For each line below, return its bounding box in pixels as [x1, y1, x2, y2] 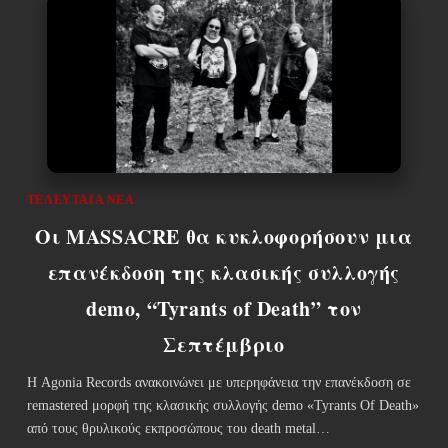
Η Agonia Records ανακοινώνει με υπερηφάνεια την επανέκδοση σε [26, 374, 411, 390]
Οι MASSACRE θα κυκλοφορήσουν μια [35, 221, 413, 251]
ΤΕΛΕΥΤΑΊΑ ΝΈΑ [26, 192, 135, 207]
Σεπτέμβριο [163, 329, 285, 359]
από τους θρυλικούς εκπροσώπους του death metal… [26, 420, 330, 436]
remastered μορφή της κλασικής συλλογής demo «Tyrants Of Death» [26, 397, 419, 413]
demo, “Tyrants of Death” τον [86, 293, 362, 323]
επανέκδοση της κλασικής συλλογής [47, 257, 401, 287]
